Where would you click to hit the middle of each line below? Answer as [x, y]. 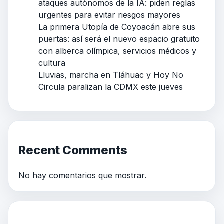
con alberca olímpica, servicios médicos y [117, 51]
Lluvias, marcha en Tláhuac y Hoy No [111, 75]
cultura [52, 63]
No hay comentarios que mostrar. [82, 175]
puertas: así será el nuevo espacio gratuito [119, 39]
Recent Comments [73, 150]
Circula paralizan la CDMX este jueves [111, 87]
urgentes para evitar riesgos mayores [109, 15]
